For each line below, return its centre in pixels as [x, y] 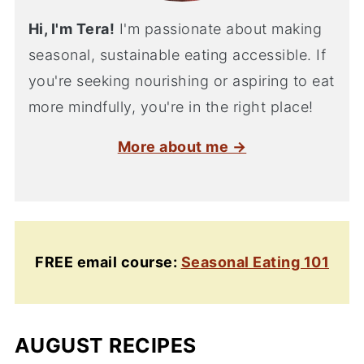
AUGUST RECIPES [105, 345]
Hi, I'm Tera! [71, 28]
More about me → [182, 146]
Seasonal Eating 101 [255, 262]
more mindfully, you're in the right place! [171, 106]
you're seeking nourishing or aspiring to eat [181, 80]
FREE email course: [108, 262]
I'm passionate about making [219, 28]
